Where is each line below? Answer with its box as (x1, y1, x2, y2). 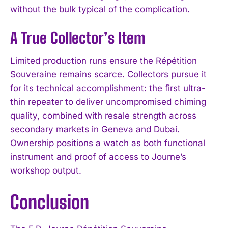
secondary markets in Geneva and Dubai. (10, 124, 180, 134)
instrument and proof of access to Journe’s (10, 151, 186, 162)
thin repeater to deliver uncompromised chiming (10, 96, 206, 107)
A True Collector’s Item (10, 28, 146, 47)
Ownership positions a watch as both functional (10, 137, 205, 148)
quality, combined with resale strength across (10, 110, 196, 121)
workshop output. (10, 165, 81, 176)
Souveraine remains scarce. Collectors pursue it (10, 69, 207, 79)
